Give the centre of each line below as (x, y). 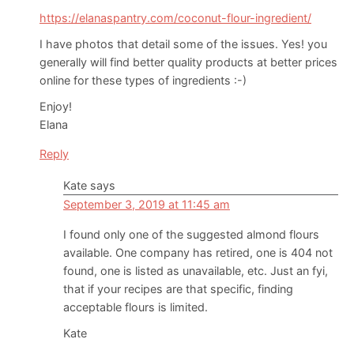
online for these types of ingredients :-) (143, 81)
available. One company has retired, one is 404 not (198, 253)
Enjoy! (56, 107)
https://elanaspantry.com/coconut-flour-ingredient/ (175, 18)
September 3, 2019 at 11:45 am (147, 205)
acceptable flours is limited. (136, 307)
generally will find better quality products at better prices (188, 62)
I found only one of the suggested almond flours (191, 235)
